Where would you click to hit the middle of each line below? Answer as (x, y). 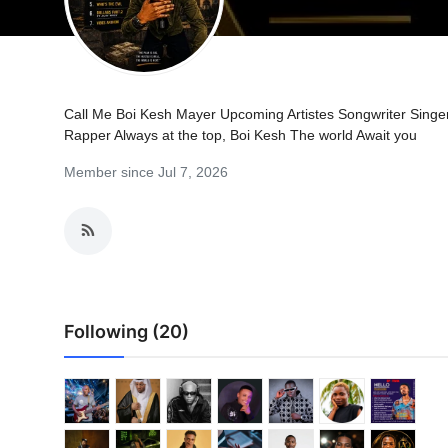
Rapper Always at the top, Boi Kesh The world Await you (240, 135)
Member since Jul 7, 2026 (146, 172)
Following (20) (126, 331)
